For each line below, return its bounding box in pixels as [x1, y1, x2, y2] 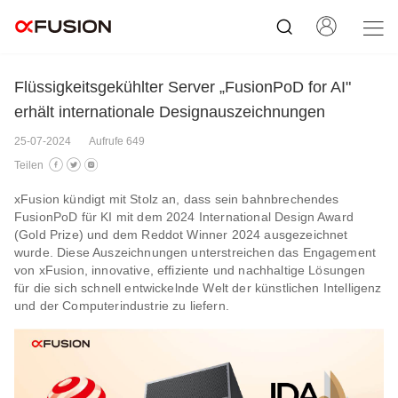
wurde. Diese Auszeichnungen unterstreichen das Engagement [14, 245, 377, 259]
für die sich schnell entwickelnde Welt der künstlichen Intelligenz [14, 281, 382, 295]
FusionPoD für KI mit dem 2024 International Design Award [14, 210, 354, 224]
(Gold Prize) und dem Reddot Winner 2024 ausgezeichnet [14, 227, 348, 242]
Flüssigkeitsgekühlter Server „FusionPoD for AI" [14, 78, 351, 96]
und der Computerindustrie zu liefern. [14, 298, 229, 313]
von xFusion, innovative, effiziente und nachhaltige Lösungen [14, 263, 366, 277]
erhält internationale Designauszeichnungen [14, 103, 325, 121]
